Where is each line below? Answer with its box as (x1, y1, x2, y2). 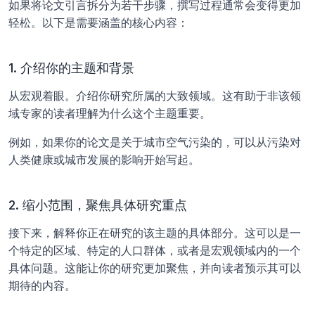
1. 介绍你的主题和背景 (8, 60, 134, 76)
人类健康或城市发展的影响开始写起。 (8, 153, 200, 167)
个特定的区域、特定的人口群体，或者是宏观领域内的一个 (8, 243, 301, 258)
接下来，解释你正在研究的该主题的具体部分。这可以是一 (8, 226, 301, 240)
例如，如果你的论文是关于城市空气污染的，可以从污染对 (8, 135, 301, 150)
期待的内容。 (8, 278, 76, 293)
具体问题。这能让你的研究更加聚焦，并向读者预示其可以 (8, 261, 301, 276)
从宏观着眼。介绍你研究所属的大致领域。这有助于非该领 (8, 89, 301, 103)
